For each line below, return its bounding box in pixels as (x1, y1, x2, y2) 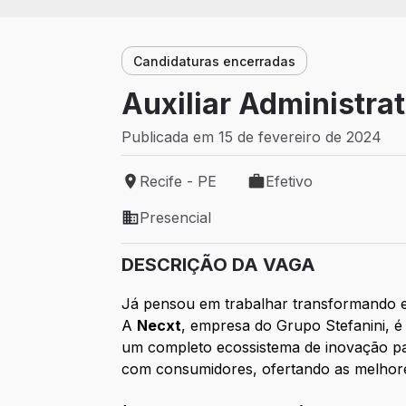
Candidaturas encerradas (133, 53, 296, 69)
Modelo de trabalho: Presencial (121, 217, 336, 237)
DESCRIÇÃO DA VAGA (121, 254, 316, 276)
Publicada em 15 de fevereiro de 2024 (121, 128, 382, 147)
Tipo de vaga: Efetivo (246, 181, 391, 200)
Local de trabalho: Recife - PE (121, 181, 327, 200)
